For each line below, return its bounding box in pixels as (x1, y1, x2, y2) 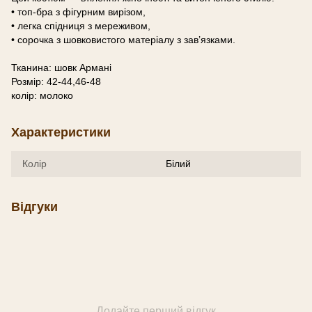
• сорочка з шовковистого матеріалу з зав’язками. (11, 33, 235, 45)
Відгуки (11, 199, 58, 214)
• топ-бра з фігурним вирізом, (11, 6, 146, 17)
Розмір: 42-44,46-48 (11, 75, 101, 87)
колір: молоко (11, 89, 73, 101)
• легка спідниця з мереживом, (11, 19, 150, 31)
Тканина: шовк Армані (11, 61, 111, 73)
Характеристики (11, 125, 111, 139)
